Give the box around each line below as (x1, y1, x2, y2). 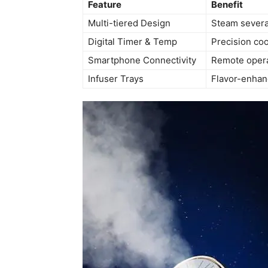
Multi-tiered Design (88, 17, 170, 29)
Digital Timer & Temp (88, 36, 177, 48)
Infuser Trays (88, 73, 144, 85)
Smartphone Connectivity (88, 54, 196, 66)
